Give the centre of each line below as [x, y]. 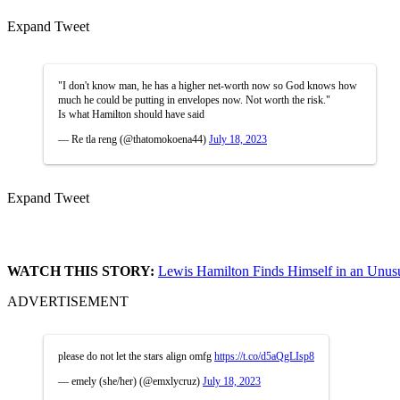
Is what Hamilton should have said [131, 114]
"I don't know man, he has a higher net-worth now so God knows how [208, 85]
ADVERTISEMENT [68, 301]
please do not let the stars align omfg [136, 356]
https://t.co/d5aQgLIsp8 [264, 356]
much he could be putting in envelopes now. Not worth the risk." [194, 100]
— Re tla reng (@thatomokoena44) [133, 139]
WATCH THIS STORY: [83, 271]
